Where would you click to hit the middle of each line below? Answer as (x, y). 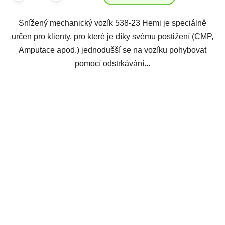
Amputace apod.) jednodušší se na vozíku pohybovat (113, 50)
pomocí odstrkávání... (113, 63)
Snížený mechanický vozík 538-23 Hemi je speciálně (113, 23)
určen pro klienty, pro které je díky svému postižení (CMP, (113, 36)
